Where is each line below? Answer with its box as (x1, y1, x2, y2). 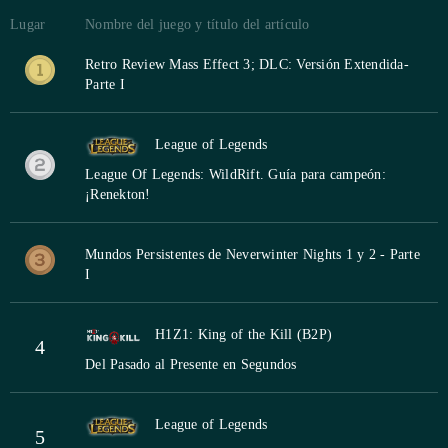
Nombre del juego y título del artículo (85, 17, 310, 33)
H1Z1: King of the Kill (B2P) (155, 327, 332, 343)
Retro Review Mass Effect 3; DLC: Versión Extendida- (85, 57, 409, 73)
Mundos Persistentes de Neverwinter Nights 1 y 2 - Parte (85, 247, 420, 263)
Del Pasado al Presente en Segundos (85, 357, 297, 373)
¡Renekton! (85, 187, 151, 203)
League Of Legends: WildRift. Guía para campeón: (85, 167, 386, 183)
